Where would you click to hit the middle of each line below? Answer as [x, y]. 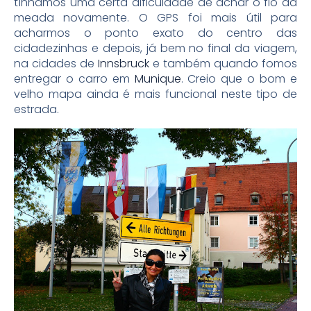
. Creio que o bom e [239, 78]
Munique [158, 78]
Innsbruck [124, 63]
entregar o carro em [74, 78]
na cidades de [56, 63]
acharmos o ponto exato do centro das [155, 33]
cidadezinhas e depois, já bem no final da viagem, [155, 48]
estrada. [36, 109]
